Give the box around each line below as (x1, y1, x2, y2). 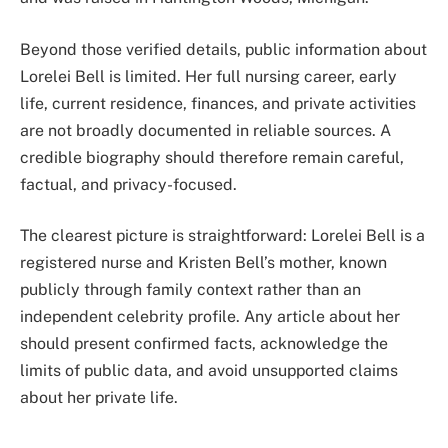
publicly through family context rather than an (20, 280, 361, 300)
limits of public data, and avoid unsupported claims (20, 361, 398, 381)
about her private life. (20, 388, 178, 408)
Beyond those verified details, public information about (20, 39, 427, 59)
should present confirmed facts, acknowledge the (20, 334, 388, 354)
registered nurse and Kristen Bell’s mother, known (20, 253, 387, 273)
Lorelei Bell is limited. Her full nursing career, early (20, 66, 397, 86)
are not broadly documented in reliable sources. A (20, 120, 391, 140)
